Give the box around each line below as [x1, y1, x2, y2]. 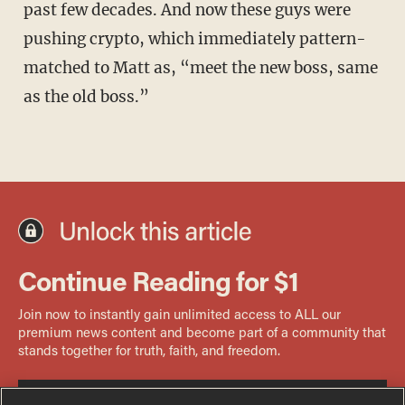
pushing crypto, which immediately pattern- [23, 28, 366, 49]
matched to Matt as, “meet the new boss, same [23, 57, 378, 78]
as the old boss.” [23, 86, 149, 107]
